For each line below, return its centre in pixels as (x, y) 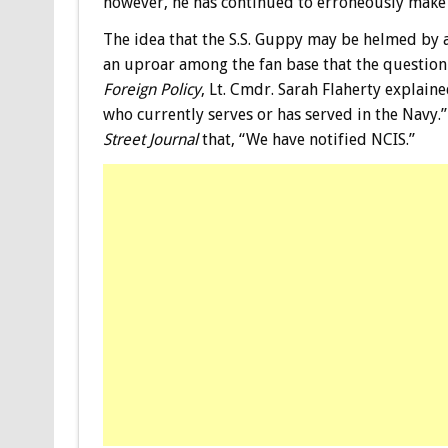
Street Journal (150, 139)
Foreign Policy (151, 89)
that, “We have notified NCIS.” (306, 139)
